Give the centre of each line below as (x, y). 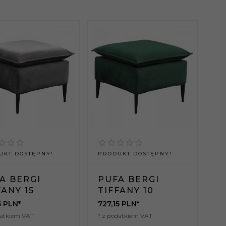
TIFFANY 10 (126, 191)
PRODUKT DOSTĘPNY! (135, 154)
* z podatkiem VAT (125, 216)
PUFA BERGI (128, 180)
